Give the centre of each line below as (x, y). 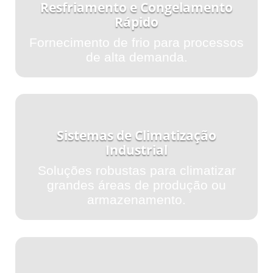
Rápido (136, 22)
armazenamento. (136, 200)
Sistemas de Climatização (136, 136)
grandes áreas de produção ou (136, 185)
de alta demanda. (136, 57)
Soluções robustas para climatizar (136, 171)
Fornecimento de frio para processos (136, 43)
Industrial (136, 150)
